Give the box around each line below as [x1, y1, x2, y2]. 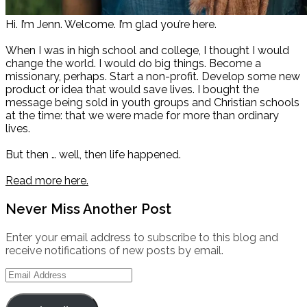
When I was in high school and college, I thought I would [5, 44, 289, 58]
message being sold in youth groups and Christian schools [5, 96, 299, 110]
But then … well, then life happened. [5, 148, 181, 162]
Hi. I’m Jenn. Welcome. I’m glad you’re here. [5, 18, 217, 32]
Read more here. [5, 174, 88, 188]
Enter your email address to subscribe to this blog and [5, 231, 278, 245]
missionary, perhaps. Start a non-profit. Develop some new [5, 70, 300, 84]
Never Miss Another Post [5, 201, 171, 218]
